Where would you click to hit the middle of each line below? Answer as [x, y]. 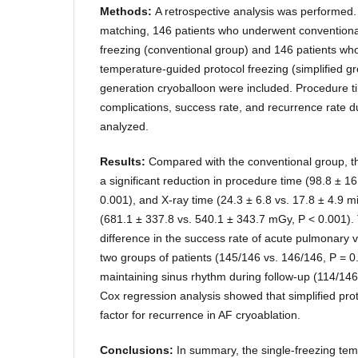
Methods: [128, 11]
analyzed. [125, 126]
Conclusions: [139, 350]
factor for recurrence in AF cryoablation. [201, 314]
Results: [125, 161]
